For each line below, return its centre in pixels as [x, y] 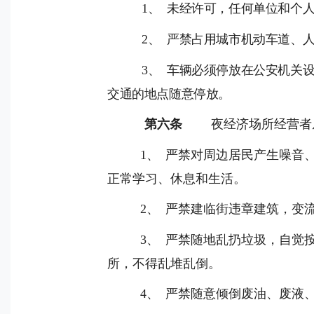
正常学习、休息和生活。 [177, 179]
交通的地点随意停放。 [169, 94]
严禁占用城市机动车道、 [235, 39]
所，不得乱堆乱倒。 [164, 264]
